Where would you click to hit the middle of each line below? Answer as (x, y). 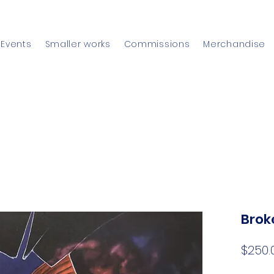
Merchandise (235, 44)
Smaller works (78, 44)
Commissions (157, 44)
